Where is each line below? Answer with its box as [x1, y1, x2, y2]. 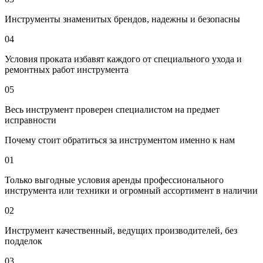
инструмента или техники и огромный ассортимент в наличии [5, 186, 258, 196]
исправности [5, 115, 56, 126]
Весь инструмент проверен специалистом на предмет [5, 104, 220, 115]
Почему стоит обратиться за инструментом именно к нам [5, 135, 235, 146]
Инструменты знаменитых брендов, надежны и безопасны [5, 14, 240, 25]
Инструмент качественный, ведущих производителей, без [5, 225, 237, 236]
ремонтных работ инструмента [5, 65, 129, 75]
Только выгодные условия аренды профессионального [5, 175, 224, 186]
